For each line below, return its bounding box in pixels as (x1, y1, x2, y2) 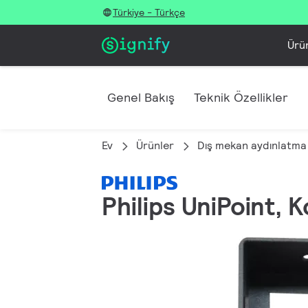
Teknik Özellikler (194, 89, 288, 105)
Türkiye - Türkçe (113, 6, 185, 19)
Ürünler (136, 138, 174, 153)
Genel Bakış (107, 89, 175, 105)
